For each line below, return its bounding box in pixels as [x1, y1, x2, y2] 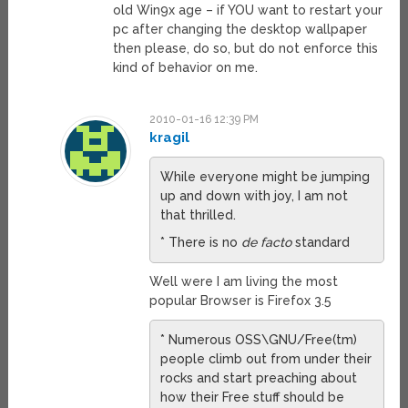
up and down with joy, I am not [159, 189, 348, 204]
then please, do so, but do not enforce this [113, 41, 379, 56]
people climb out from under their [159, 352, 372, 367]
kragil [148, 129, 189, 147]
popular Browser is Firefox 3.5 [148, 293, 331, 309]
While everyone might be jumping [159, 169, 370, 185]
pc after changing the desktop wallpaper [113, 22, 368, 37]
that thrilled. [159, 208, 236, 223]
